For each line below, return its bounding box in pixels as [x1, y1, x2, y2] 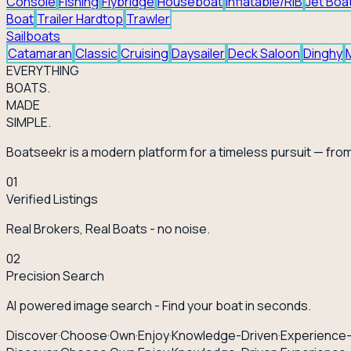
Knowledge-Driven [172, 326, 278, 344]
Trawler [126, 9, 170, 27]
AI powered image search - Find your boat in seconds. [6, 296, 311, 314]
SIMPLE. [6, 113, 51, 131]
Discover [6, 326, 58, 344]
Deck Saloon [228, 44, 300, 62]
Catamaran [8, 44, 72, 62]
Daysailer [172, 44, 225, 62]
